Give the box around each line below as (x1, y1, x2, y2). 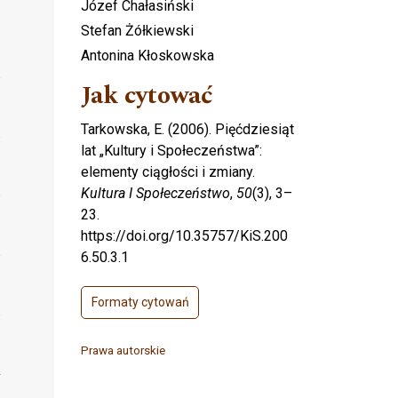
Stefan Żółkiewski (81, 22, 194, 40)
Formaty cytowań (91, 295, 189, 310)
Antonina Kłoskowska (81, 47, 214, 65)
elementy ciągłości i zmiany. (81, 163, 255, 181)
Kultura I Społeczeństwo (81, 185, 230, 203)
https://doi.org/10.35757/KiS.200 (81, 227, 288, 245)
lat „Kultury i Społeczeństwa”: (81, 142, 262, 160)
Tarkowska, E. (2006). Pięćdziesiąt (81, 121, 294, 139)
